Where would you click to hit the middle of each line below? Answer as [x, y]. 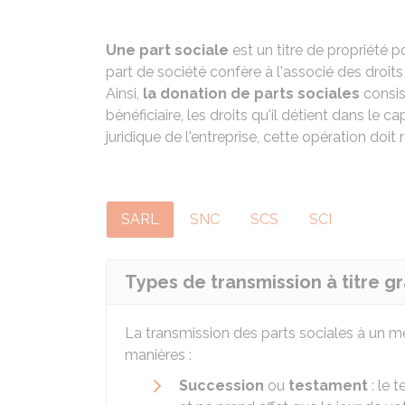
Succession [221, 386]
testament [328, 386]
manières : [158, 355]
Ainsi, [124, 94]
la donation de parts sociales [251, 94]
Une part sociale [167, 50]
